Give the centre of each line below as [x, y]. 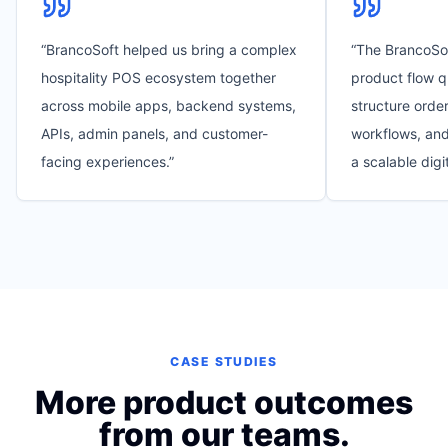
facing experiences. [105, 161]
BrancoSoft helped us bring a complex [171, 49]
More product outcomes [224, 402]
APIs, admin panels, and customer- [154, 133]
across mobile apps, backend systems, [168, 105]
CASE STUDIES [224, 361]
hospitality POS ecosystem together [158, 77]
